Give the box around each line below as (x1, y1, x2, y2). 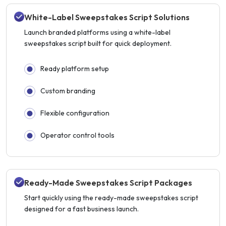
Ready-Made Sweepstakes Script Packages (24, 177, 192, 188)
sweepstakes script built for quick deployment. (24, 38, 172, 48)
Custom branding (40, 86, 95, 95)
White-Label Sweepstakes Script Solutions (24, 12, 190, 22)
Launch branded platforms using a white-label (24, 27, 171, 37)
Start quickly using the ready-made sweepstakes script (24, 193, 198, 202)
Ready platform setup (40, 64, 109, 73)
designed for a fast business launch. (24, 204, 139, 213)
